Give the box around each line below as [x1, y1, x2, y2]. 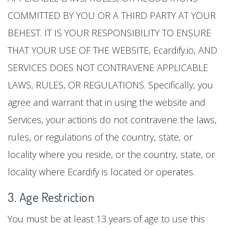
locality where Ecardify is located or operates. [8, 166, 195, 178]
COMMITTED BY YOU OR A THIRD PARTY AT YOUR [8, 9, 216, 21]
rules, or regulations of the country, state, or [8, 131, 193, 143]
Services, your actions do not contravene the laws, [8, 113, 217, 126]
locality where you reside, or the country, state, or [8, 148, 215, 161]
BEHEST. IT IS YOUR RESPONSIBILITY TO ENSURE [8, 27, 211, 39]
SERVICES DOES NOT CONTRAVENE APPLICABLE [8, 61, 208, 74]
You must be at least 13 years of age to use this [8, 213, 205, 225]
